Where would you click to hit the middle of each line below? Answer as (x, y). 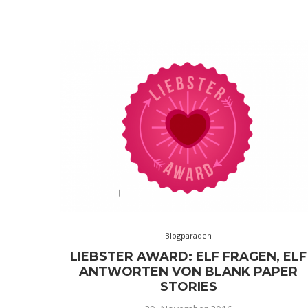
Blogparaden (189, 235)
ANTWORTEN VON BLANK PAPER (189, 271)
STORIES (188, 286)
